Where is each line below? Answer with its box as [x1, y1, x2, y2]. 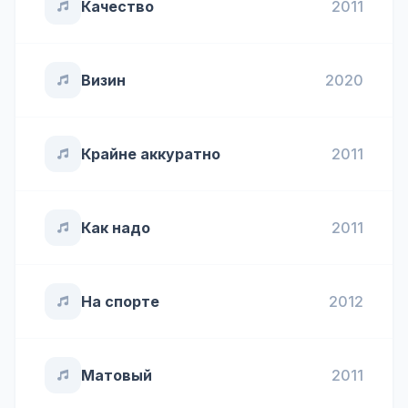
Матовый [81, 366, 152, 384]
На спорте [81, 292, 159, 311]
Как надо [81, 219, 150, 237]
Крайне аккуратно [81, 145, 220, 163]
